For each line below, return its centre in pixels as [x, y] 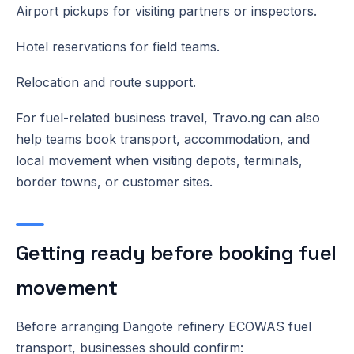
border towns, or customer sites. [114, 181]
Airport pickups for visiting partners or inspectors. [166, 11]
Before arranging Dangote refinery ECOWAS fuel [164, 326]
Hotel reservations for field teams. [118, 46]
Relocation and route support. [106, 82]
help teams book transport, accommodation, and [163, 139]
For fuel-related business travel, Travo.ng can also [168, 117]
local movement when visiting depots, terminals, [159, 160]
